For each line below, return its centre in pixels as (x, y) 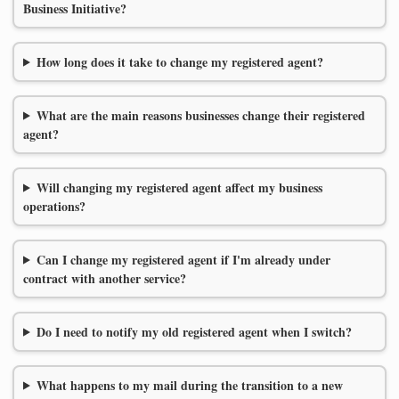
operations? (54, 206)
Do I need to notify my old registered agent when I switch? (194, 331)
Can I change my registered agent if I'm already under (183, 259)
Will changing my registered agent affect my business (179, 187)
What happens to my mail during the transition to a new (189, 385)
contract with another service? (105, 278)
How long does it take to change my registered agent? (179, 61)
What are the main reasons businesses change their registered (200, 115)
